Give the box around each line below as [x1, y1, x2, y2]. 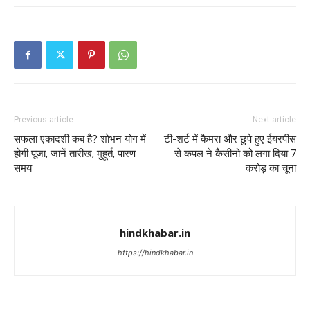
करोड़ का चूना [246, 162, 296, 175]
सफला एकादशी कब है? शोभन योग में [14, 133, 146, 146]
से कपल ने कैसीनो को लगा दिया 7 [174, 147, 296, 161]
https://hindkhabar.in [117, 248, 193, 258]
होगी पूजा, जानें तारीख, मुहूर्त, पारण [14, 147, 136, 161]
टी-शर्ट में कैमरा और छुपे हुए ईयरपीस [164, 133, 296, 146]
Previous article [14, 115, 73, 125]
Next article [253, 115, 296, 125]
